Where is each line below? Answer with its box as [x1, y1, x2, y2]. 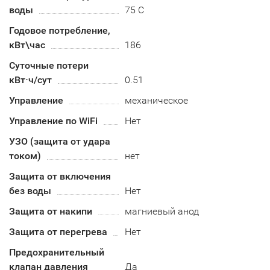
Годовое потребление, [9, 25, 110, 36]
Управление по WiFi [9, 115, 98, 127]
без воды [9, 185, 51, 196]
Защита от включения [9, 171, 111, 182]
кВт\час [9, 39, 45, 51]
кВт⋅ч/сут [9, 74, 52, 86]
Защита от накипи [9, 206, 92, 217]
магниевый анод [125, 206, 199, 217]
